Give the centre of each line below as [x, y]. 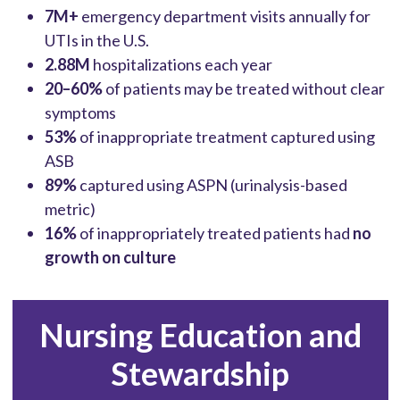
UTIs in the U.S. [96, 40]
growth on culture [110, 257]
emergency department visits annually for [224, 16]
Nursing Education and [200, 334]
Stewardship [200, 373]
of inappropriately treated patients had [214, 233]
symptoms [83, 112]
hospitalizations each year [183, 64]
